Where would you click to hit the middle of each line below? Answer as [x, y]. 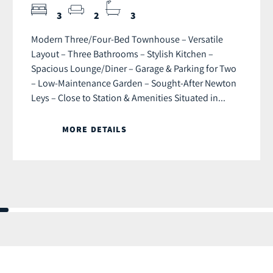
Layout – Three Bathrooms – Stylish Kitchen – [122, 54]
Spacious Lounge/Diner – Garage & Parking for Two [134, 69]
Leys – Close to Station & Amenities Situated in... [128, 98]
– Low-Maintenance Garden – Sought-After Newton [134, 83]
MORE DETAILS [94, 129]
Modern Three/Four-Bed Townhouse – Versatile [127, 39]
